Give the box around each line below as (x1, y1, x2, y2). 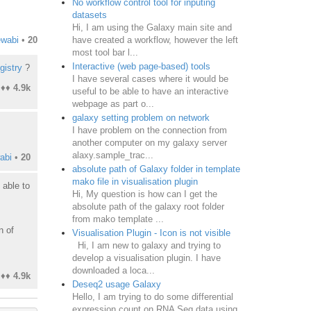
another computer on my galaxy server (72, 137, 233, 148)
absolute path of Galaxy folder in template (72, 163, 240, 174)
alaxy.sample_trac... (72, 149, 153, 160)
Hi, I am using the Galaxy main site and (72, 22, 232, 33)
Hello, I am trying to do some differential (72, 291, 233, 302)
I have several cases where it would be (72, 73, 228, 84)
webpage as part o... (72, 98, 154, 109)
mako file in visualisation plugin (72, 176, 198, 187)
